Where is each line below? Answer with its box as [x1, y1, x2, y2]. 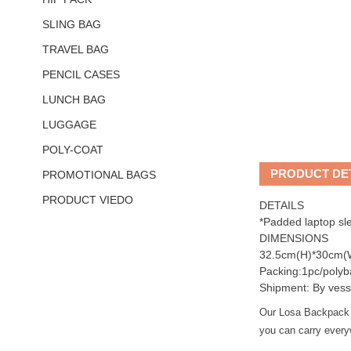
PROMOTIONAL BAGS [42, 168, 157, 182]
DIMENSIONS [259, 231, 328, 244]
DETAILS [259, 198, 304, 212]
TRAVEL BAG [42, 43, 110, 56]
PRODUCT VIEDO [42, 194, 134, 207]
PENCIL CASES [42, 68, 121, 81]
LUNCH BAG [42, 93, 107, 107]
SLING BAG [42, 18, 102, 31]
